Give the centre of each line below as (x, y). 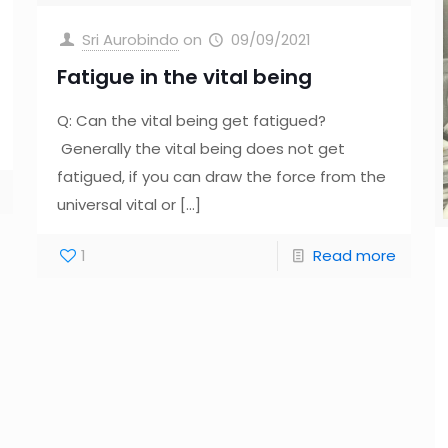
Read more (355, 255)
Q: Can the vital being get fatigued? (191, 120)
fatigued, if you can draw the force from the (221, 176)
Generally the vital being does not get (200, 148)
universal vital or (116, 204)
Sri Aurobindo (130, 39)
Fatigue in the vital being (184, 77)
